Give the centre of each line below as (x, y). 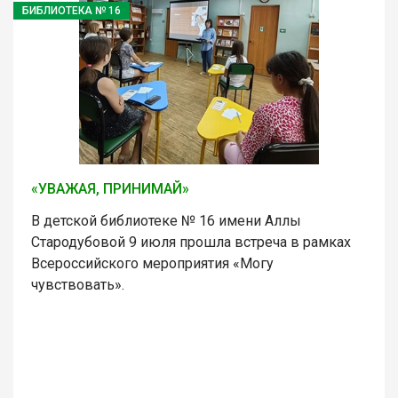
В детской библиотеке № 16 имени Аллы (166, 220)
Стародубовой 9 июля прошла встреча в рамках (191, 242)
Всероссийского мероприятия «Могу (152, 263)
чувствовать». (78, 284)
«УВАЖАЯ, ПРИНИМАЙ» (110, 188)
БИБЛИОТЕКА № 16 (72, 10)
